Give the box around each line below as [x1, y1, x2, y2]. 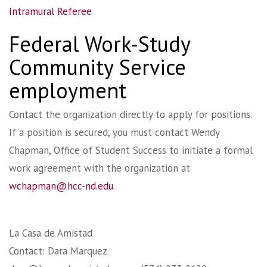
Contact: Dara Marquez [9, 244, 107, 257]
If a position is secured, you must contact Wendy [9, 125, 219, 139]
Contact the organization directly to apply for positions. [9, 107, 254, 121]
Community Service [9, 52, 186, 81]
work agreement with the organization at [9, 161, 190, 175]
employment [9, 76, 126, 104]
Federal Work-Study [9, 29, 190, 58]
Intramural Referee [9, 4, 92, 18]
